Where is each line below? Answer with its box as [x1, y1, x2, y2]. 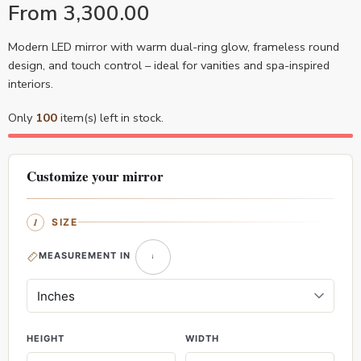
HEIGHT [27, 333, 64, 345]
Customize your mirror [27, 165, 164, 186]
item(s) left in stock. [57, 109, 164, 126]
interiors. [8, 75, 53, 92]
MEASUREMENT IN [39, 250, 131, 262]
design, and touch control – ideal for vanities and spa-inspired [8, 56, 330, 73]
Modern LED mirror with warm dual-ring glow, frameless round [8, 38, 339, 55]
